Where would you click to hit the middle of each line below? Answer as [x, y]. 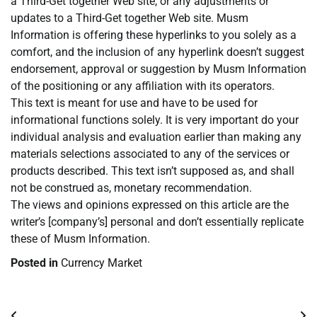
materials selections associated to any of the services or [150, 154]
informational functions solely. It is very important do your [155, 120]
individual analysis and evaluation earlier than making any [156, 137]
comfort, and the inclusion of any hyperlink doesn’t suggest [157, 52]
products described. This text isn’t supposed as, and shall [152, 171]
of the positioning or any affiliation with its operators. [143, 86]
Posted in [36, 263]
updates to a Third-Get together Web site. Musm [129, 18]
